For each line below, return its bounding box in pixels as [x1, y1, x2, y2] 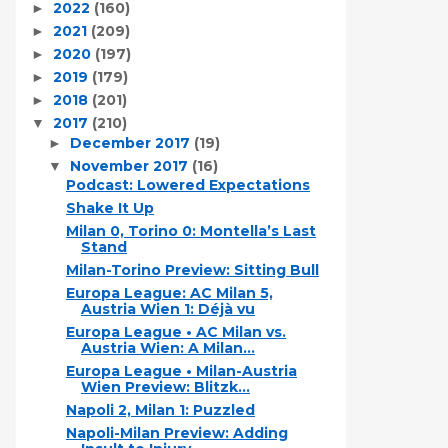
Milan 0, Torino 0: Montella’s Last [65, 222, 316, 240]
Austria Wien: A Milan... [80, 339, 255, 357]
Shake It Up [65, 199, 154, 217]
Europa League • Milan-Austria [65, 362, 297, 380]
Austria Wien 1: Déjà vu [80, 300, 255, 318]
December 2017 [69, 133, 194, 152]
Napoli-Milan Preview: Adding [65, 424, 288, 442]
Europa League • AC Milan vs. [65, 323, 286, 341]
